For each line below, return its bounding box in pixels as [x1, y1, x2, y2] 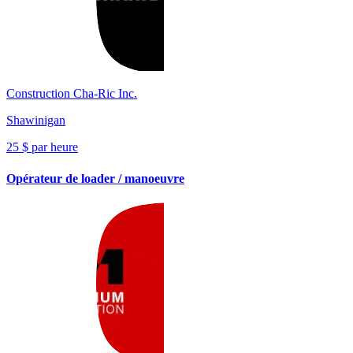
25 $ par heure [6, 140, 78, 154]
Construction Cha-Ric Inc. [6, 87, 137, 101]
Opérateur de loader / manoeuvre [6, 171, 184, 185]
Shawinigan [6, 113, 65, 128]
